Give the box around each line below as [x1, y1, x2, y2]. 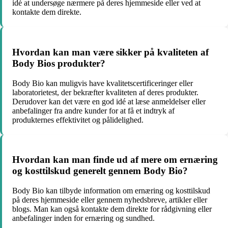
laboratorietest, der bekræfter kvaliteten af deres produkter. [12, 88, 198, 97]
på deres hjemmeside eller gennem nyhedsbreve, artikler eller [12, 195, 207, 204]
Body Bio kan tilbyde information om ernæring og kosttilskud [12, 186, 210, 195]
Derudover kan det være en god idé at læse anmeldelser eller [12, 97, 206, 106]
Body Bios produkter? [12, 58, 105, 69]
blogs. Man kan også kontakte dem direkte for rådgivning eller [12, 205, 212, 213]
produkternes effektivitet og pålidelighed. [12, 115, 144, 124]
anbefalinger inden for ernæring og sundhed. [12, 214, 155, 222]
